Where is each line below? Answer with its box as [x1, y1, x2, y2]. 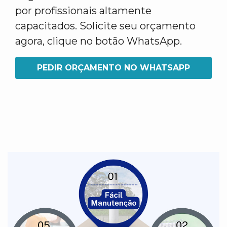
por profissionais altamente [15, 5, 152, 17]
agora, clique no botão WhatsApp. [15, 35, 182, 47]
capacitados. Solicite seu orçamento [15, 20, 196, 32]
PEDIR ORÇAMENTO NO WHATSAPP [37, 63, 190, 72]
